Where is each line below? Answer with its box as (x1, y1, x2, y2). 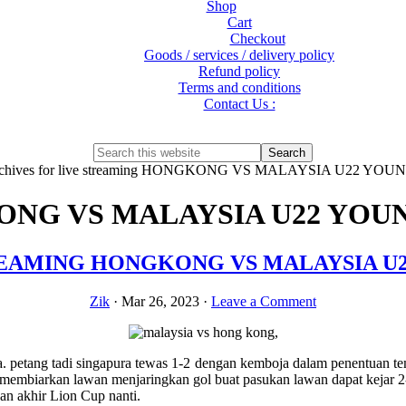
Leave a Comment (211, 293, 316, 309)
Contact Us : (203, 96, 275, 111)
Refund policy (198, 63, 280, 79)
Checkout (229, 31, 285, 46)
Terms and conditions (178, 80, 301, 95)
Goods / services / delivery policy (144, 47, 334, 63)
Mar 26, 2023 (121, 293, 199, 309)
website (92, 175, 136, 190)
